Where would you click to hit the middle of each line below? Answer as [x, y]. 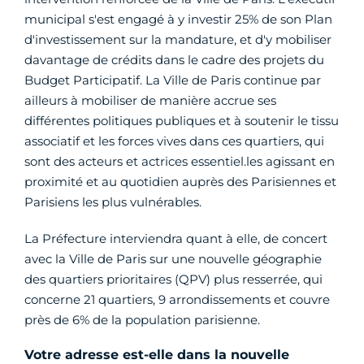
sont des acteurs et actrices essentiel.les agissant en [180, 162]
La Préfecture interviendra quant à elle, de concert [176, 239]
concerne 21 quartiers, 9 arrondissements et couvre [177, 300]
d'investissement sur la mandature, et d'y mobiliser [178, 40]
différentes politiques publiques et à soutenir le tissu [182, 121]
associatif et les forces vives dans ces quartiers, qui [174, 141]
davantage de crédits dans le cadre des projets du [174, 60]
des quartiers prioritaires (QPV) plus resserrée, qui [173, 279]
